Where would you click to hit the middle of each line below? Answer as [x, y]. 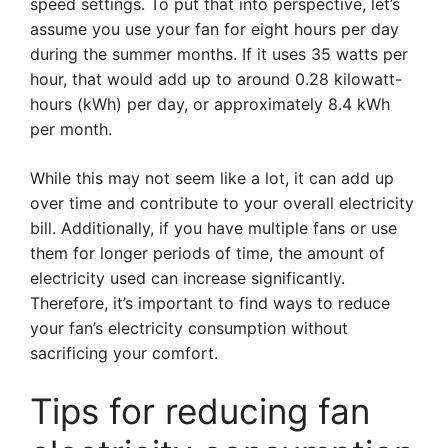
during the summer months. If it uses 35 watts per [219, 54]
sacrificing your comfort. [124, 353]
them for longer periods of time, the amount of [207, 253]
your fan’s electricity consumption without [189, 328]
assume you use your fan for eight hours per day [214, 29]
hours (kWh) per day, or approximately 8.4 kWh [210, 104]
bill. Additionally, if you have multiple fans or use [213, 228]
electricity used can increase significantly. [187, 278]
